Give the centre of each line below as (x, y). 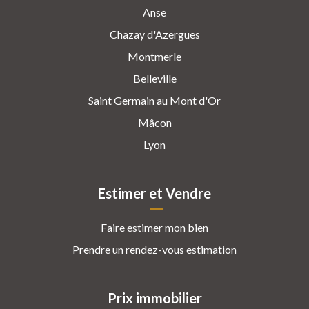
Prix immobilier (154, 298)
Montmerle (154, 56)
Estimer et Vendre (154, 193)
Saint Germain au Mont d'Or (154, 100)
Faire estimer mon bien (154, 227)
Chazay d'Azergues (154, 34)
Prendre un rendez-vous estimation (154, 249)
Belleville (154, 78)
